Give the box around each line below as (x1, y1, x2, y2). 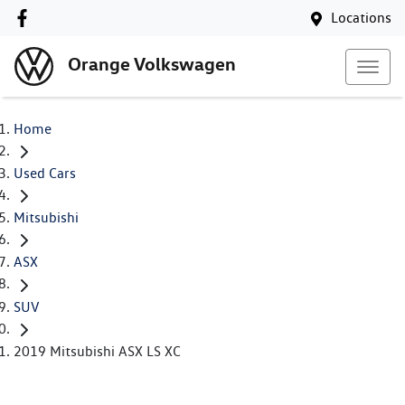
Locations (331, 9, 391, 26)
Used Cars (14, 165, 76, 183)
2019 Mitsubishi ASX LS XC (14, 342, 181, 360)
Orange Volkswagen (68, 52, 236, 76)
